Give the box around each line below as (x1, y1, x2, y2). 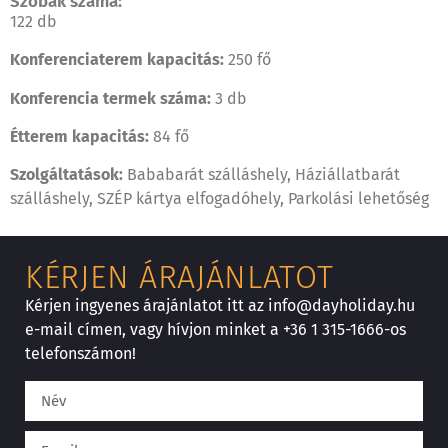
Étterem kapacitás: (10, 126, 153, 146)
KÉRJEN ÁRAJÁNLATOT (25, 257, 334, 296)
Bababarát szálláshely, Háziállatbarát (127, 165, 400, 185)
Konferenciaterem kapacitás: (10, 50, 228, 70)
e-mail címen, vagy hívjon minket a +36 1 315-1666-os (25, 319, 406, 339)
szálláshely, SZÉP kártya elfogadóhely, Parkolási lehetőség (10, 189, 429, 209)
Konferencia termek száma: (10, 88, 215, 108)
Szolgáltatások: (10, 165, 127, 185)
